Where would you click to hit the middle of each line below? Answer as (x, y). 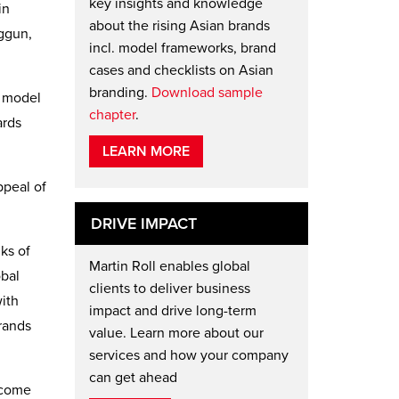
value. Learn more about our (176, 333)
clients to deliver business (169, 288)
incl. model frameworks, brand (182, 48)
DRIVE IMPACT (143, 223)
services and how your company (188, 355)
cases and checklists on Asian (181, 70)
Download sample (207, 92)
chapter (112, 114)
